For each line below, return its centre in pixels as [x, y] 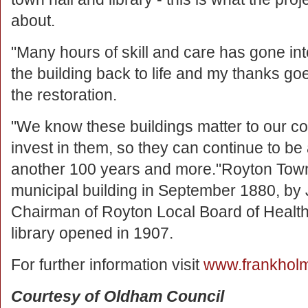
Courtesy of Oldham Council [118, 296]
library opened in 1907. [92, 233]
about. [33, 21]
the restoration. [64, 95]
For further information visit [107, 265]
